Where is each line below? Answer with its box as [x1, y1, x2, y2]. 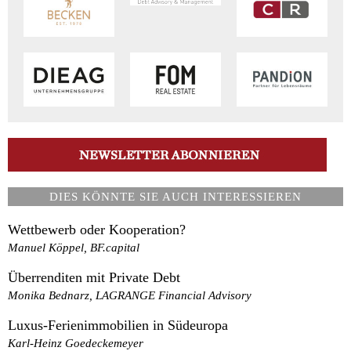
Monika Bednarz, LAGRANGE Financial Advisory [8, 288, 251, 302]
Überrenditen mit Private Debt [8, 269, 180, 285]
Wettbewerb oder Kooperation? [8, 221, 186, 237]
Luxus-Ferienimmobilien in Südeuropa [8, 317, 228, 333]
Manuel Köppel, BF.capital [8, 240, 139, 254]
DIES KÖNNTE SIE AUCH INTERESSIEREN [49, 189, 302, 203]
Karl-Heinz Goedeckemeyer [8, 335, 143, 349]
